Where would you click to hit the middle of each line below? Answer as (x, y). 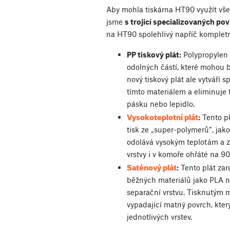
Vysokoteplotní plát (162, 116)
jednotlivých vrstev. (159, 216)
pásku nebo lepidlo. (161, 103)
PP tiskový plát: (154, 54)
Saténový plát (152, 166)
